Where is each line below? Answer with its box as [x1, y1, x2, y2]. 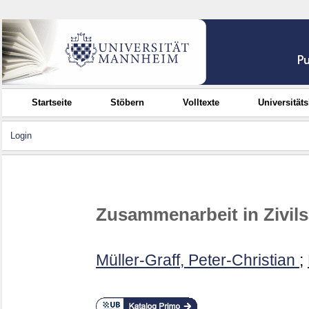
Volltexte [183, 97, 220, 108]
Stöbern [110, 97, 145, 108]
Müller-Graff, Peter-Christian [96, 251, 295, 270]
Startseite [32, 97, 72, 108]
